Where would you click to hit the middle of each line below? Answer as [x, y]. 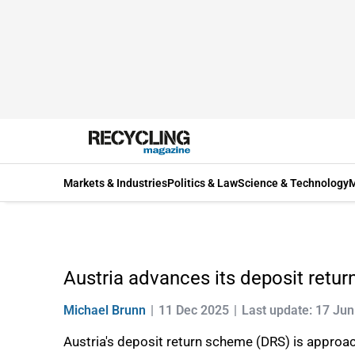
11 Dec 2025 [194, 310]
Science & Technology [293, 183]
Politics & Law [202, 183]
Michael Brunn [105, 310]
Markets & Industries [115, 183]
